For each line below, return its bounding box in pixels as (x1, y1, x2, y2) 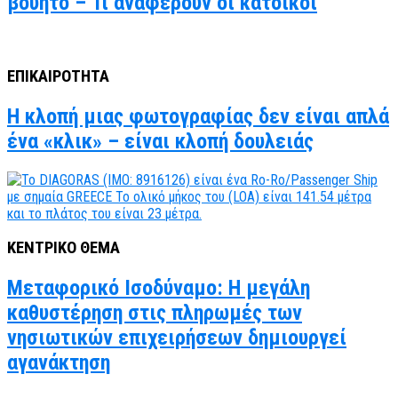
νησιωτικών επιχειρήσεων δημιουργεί (7, 325, 346, 351)
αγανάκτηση (7, 350, 110, 376)
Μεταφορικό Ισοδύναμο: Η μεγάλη (7, 275, 310, 301)
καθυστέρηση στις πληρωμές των (7, 300, 302, 326)
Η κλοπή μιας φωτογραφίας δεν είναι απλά (7, 103, 389, 129)
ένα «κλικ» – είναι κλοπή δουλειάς (7, 128, 314, 154)
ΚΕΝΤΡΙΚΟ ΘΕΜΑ (7, 238, 120, 259)
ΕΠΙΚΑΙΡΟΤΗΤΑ (7, 66, 109, 86)
